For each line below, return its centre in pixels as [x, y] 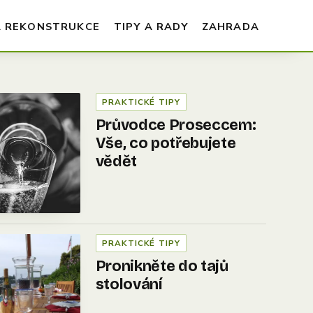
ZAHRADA [230, 26]
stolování [129, 285]
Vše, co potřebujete [166, 144]
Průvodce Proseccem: [176, 125]
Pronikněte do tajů [162, 267]
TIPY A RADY [151, 26]
